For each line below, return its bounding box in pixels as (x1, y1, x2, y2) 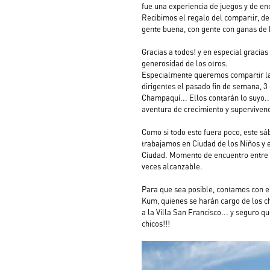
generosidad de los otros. (142, 58, 228, 68)
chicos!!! (142, 219, 170, 228)
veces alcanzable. (142, 162, 204, 171)
